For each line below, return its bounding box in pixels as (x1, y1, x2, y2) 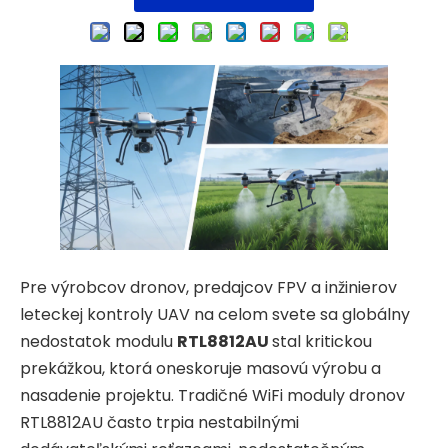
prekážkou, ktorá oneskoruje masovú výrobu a (20, 356, 381, 380)
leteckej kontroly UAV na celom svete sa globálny (20, 302, 410, 326)
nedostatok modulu (20, 329, 177, 353)
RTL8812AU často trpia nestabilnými (20, 410, 299, 434)
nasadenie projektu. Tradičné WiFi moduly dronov (20, 383, 405, 407)
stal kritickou (272, 329, 372, 353)
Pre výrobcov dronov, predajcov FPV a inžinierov (20, 275, 397, 299)
